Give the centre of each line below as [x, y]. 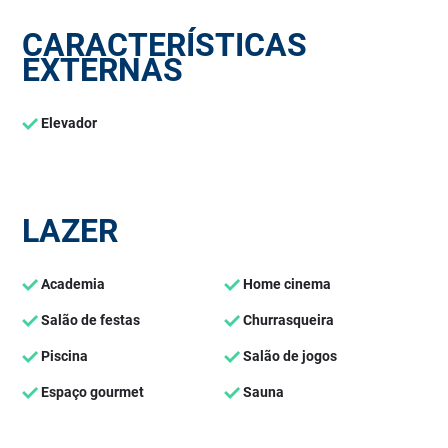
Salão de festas [89, 320]
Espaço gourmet [91, 392]
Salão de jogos [288, 356]
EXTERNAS [103, 70]
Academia [72, 284]
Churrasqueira [287, 320]
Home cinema [285, 284]
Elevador [68, 123]
